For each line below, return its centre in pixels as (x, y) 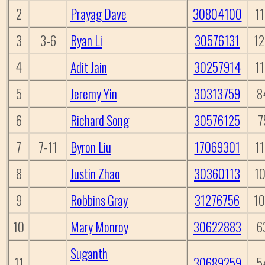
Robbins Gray (99, 200)
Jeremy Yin (94, 94)
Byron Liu (91, 147)
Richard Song (100, 120)
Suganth (89, 253)
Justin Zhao (95, 174)
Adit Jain (89, 67)
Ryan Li (86, 41)
